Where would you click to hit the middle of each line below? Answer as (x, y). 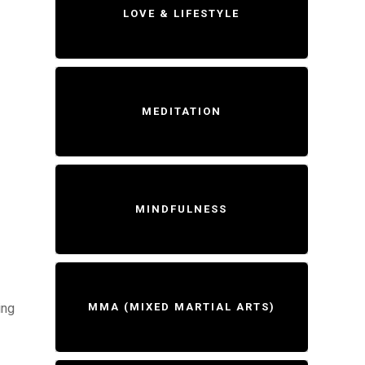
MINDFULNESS (182, 209)
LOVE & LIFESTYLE (182, 13)
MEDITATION (181, 111)
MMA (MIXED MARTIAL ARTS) (181, 307)
